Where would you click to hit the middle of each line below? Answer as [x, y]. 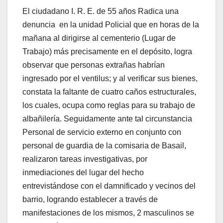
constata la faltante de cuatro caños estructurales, [109, 92]
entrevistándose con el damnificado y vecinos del [109, 186]
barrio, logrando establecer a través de [90, 200]
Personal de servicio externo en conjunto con [102, 132]
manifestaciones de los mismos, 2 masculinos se [108, 213]
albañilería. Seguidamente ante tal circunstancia [107, 119]
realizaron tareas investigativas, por [85, 159]
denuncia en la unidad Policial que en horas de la [111, 25]
